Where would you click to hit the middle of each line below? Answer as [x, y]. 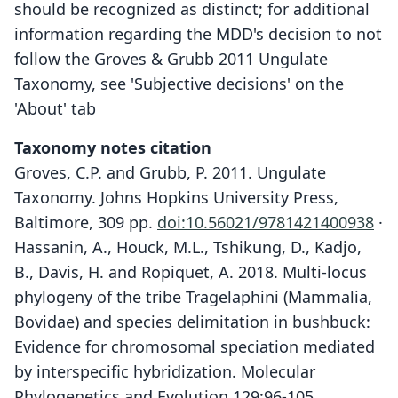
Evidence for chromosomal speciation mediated [195, 346]
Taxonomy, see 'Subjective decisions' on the [179, 84]
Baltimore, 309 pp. [86, 222]
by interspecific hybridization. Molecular [165, 371]
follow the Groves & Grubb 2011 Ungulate [171, 59]
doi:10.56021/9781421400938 [266, 222]
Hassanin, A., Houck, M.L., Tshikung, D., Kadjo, [188, 247]
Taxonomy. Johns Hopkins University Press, [176, 197]
